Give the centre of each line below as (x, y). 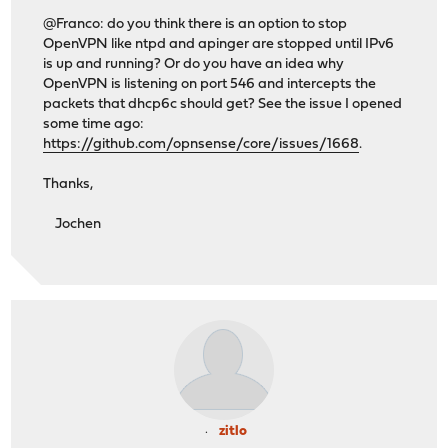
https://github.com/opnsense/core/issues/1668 (201, 144)
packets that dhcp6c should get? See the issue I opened (223, 104)
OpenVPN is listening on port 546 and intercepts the (210, 84)
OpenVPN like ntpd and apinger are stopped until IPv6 (219, 44)
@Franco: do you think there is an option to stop (195, 24)
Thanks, (68, 184)
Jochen (72, 224)
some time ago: (94, 124)
